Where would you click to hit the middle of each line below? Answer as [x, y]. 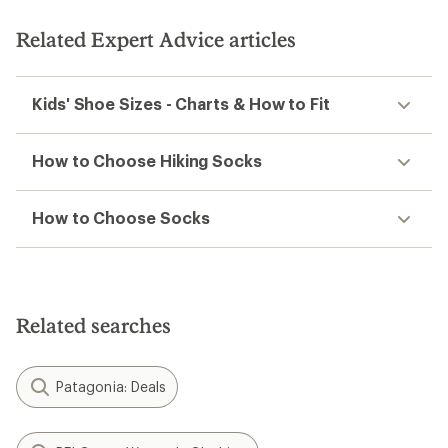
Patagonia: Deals [111, 386]
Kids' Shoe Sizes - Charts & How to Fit [181, 103]
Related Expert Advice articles [156, 39]
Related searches [93, 325]
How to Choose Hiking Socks [147, 160]
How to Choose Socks [121, 217]
